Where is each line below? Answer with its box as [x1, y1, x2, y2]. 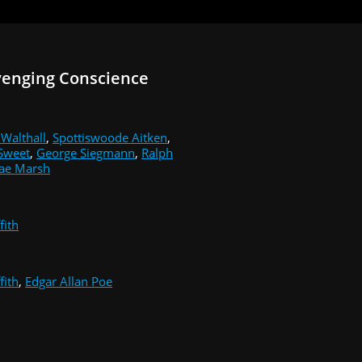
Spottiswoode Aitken [53, 129, 167, 146]
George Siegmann [36, 145, 135, 162]
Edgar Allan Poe [25, 273, 112, 290]
